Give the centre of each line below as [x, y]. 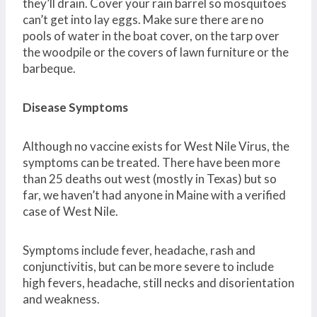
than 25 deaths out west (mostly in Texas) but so [150, 178]
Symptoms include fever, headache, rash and [139, 250]
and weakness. [61, 299]
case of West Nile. [70, 211]
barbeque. [49, 68]
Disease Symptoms [75, 107]
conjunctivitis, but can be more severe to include [148, 266]
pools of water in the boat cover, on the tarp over [151, 35]
